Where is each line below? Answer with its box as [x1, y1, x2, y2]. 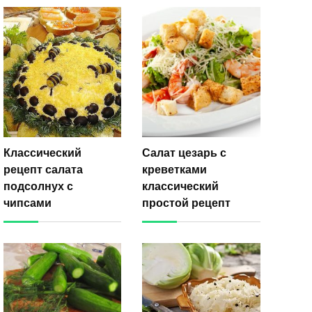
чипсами [3, 195, 52, 210]
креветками [142, 162, 208, 176]
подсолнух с [3, 178, 73, 193]
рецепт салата [3, 162, 83, 176]
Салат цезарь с [142, 145, 227, 159]
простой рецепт [142, 195, 231, 210]
